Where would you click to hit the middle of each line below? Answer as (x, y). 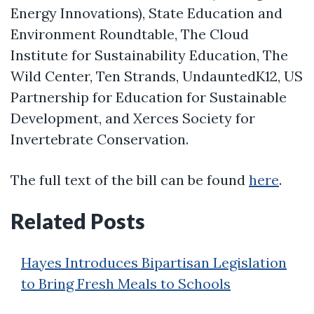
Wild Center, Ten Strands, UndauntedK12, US (157, 76)
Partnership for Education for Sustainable (149, 97)
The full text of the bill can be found (130, 179)
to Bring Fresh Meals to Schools (126, 283)
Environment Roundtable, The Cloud (130, 34)
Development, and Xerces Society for (133, 118)
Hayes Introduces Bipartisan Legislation (154, 262)
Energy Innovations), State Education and (146, 13)
